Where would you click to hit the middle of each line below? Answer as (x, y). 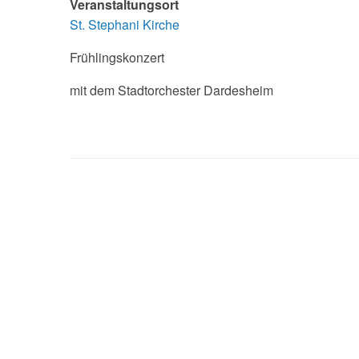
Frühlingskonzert (117, 57)
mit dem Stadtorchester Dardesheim (171, 90)
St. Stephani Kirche (125, 24)
